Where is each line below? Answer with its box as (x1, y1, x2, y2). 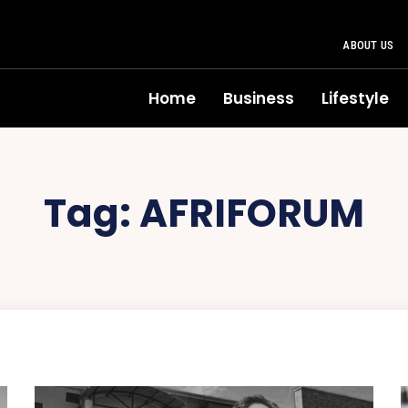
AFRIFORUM (139, 187, 364, 240)
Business (223, 87, 294, 109)
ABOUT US (342, 38, 393, 52)
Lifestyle (321, 87, 389, 109)
